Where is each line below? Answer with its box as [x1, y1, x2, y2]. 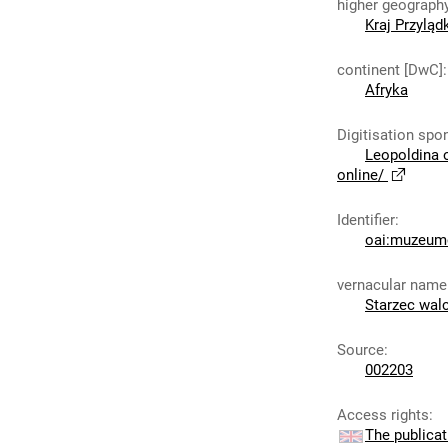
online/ [337, 166, 384, 184]
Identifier [337, 211, 395, 229]
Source [337, 341, 384, 359]
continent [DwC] [337, 61, 443, 79]
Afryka [365, 81, 408, 99]
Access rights [337, 406, 429, 424]
